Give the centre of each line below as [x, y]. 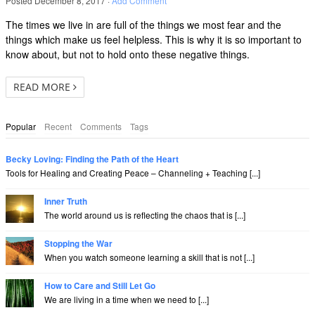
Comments [101, 126]
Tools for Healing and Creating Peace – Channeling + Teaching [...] [133, 172]
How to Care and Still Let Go [100, 285]
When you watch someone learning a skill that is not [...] [149, 257]
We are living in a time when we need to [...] [127, 299]
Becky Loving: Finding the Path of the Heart [92, 159]
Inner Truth [66, 201]
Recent [58, 126]
